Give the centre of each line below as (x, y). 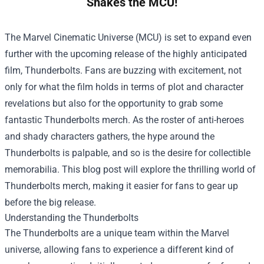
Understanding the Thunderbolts (72, 217)
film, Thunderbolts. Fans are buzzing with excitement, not (123, 70)
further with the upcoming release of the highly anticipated (126, 54)
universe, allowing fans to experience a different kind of (119, 249)
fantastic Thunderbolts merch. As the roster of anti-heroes (124, 120)
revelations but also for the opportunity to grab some (114, 103)
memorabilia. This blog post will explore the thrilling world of (130, 169)
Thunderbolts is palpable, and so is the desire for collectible (128, 153)
